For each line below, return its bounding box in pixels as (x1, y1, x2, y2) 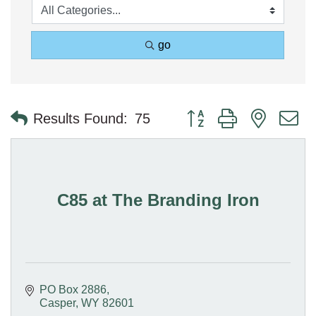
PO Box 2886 (39, 283, 107, 296)
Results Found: (33, 111, 128, 126)
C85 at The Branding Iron (56, 190, 260, 209)
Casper (39, 296, 75, 309)
